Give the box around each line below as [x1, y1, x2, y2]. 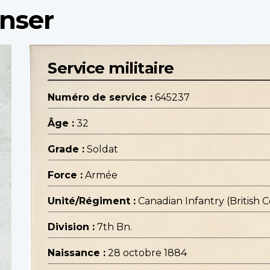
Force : [48, 169, 83, 181]
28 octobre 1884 [108, 247, 187, 259]
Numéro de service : [48, 92, 152, 104]
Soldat [87, 143, 118, 155]
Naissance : [48, 247, 105, 259]
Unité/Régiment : [48, 195, 136, 207]
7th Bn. [97, 221, 132, 233]
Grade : [48, 143, 84, 155]
